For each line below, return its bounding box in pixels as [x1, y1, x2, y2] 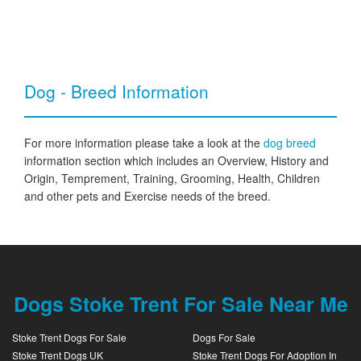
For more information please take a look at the [24, 135, 263, 151]
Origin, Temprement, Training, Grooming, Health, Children [24, 170, 320, 186]
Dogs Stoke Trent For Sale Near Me [13, 289, 348, 318]
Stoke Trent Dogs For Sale [12, 330, 127, 344]
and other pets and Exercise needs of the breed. [24, 188, 271, 204]
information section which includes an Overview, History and [24, 152, 329, 168]
